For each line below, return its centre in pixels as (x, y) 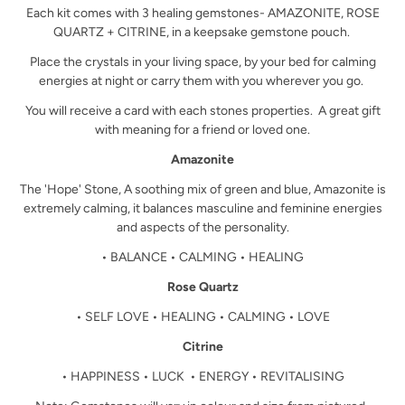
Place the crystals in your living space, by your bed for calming (202, 62)
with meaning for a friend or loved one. (202, 130)
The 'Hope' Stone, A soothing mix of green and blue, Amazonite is (202, 190)
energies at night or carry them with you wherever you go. (202, 81)
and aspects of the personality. (202, 228)
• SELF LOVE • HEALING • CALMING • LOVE (202, 317)
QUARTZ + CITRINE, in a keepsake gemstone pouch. (202, 33)
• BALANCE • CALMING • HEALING (202, 258)
